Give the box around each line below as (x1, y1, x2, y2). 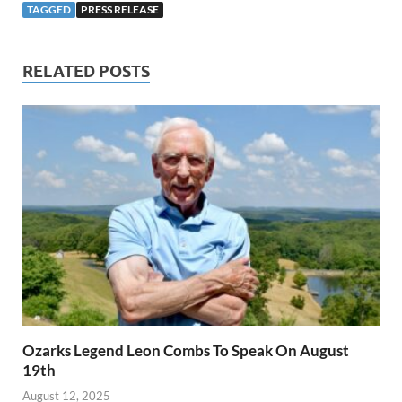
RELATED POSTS (22, 61, 150, 81)
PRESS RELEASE (81, 2, 159, 16)
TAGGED (27, 2, 71, 16)
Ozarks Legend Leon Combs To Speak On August (22, 340, 349, 360)
